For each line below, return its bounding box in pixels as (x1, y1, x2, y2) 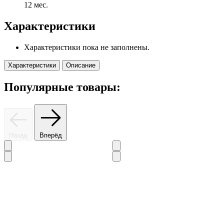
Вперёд (39, 131, 62, 139)
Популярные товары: (4, 80, 120, 93)
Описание (66, 61, 95, 69)
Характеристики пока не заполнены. (24, 43, 149, 52)
